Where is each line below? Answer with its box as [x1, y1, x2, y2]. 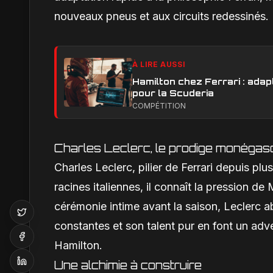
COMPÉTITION [132, 101, 186, 111]
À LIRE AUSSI [132, 60, 186, 69]
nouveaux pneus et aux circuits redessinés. [54, 10, 269, 23]
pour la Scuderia [132, 88, 214, 99]
